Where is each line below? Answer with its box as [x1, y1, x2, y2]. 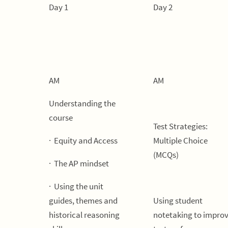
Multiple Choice [153, 135, 208, 146]
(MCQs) [153, 149, 179, 160]
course [49, 112, 73, 123]
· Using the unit [49, 181, 103, 192]
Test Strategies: [153, 121, 208, 132]
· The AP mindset [49, 158, 109, 169]
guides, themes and [49, 195, 118, 206]
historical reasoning [49, 209, 120, 220]
